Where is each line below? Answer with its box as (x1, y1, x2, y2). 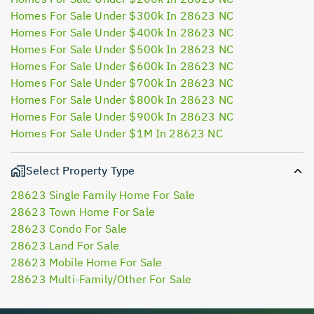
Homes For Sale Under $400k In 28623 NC (11, 25, 234, 39)
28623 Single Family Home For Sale (11, 187, 196, 202)
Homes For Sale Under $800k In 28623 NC (11, 92, 234, 107)
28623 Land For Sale (11, 238, 120, 252)
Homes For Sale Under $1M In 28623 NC (11, 125, 223, 140)
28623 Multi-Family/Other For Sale (11, 271, 192, 286)
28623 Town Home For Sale (11, 204, 155, 219)
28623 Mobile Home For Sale (11, 254, 163, 269)
